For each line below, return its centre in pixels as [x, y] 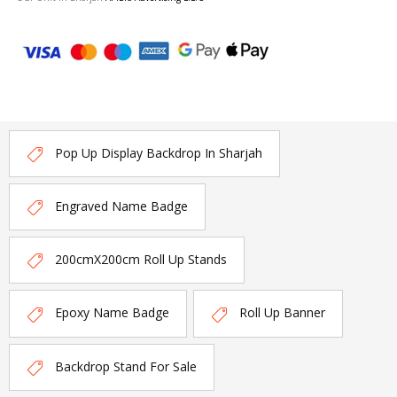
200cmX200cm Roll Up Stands [141, 260]
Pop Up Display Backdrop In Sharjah [159, 152]
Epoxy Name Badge [112, 313]
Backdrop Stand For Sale [126, 366]
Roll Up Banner [282, 313]
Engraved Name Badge [121, 206]
